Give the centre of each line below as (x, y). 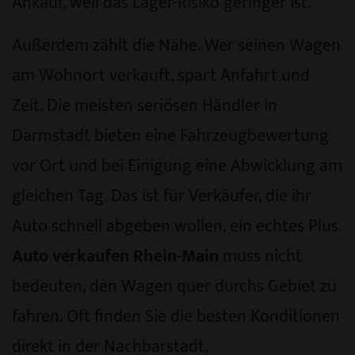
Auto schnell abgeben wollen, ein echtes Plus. (177, 226)
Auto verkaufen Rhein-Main (115, 256)
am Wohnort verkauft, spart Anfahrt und (161, 75)
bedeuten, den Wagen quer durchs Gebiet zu (174, 286)
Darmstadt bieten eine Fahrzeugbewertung (170, 136)
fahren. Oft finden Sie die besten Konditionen (176, 316)
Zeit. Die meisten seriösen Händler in (145, 105)
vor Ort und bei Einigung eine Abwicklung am (177, 166)
